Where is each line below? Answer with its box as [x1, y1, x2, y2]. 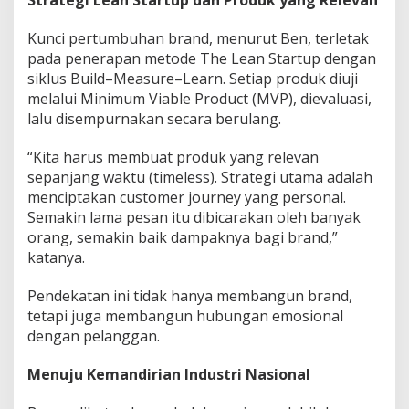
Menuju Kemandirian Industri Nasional [27, 364, 310, 385]
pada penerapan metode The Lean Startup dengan [27, 48, 376, 69]
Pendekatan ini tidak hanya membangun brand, [27, 286, 352, 307]
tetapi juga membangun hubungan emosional [27, 306, 343, 327]
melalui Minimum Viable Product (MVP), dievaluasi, [27, 89, 372, 110]
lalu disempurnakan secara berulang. [27, 109, 281, 130]
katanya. [27, 247, 85, 268]
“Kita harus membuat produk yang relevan [27, 147, 319, 168]
